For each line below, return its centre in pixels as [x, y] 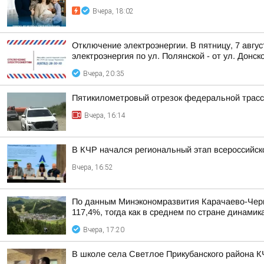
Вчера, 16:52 [93, 167]
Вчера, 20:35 [104, 74]
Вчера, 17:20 [104, 230]
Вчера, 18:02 [113, 11]
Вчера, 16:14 [105, 115]
